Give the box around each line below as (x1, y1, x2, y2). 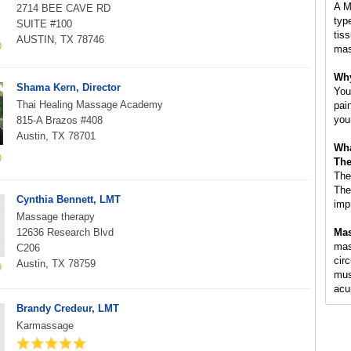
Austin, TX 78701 (16, 130, 96, 142)
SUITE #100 (16, 18, 72, 30)
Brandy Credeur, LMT (16, 302, 119, 314)
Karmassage (16, 320, 74, 331)
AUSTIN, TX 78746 (16, 34, 104, 45)
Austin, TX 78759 (16, 258, 96, 270)
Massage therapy (16, 211, 95, 223)
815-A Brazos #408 (16, 114, 103, 126)
